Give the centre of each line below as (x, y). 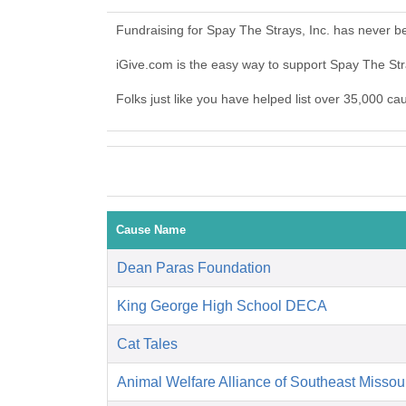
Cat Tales (147, 344)
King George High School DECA (222, 306)
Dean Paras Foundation (194, 268)
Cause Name (151, 230)
